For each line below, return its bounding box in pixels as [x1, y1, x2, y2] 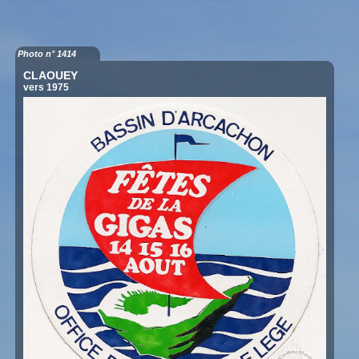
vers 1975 [23, 82, 70, 93]
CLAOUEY [23, 69, 79, 82]
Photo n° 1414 [18, 49, 77, 58]
